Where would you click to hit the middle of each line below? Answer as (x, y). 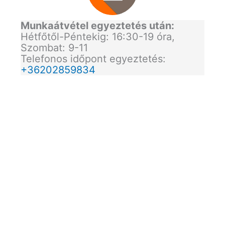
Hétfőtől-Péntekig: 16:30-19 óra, (97, 37)
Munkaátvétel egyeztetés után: (97, 26)
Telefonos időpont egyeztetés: (93, 59)
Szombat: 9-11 (54, 48)
